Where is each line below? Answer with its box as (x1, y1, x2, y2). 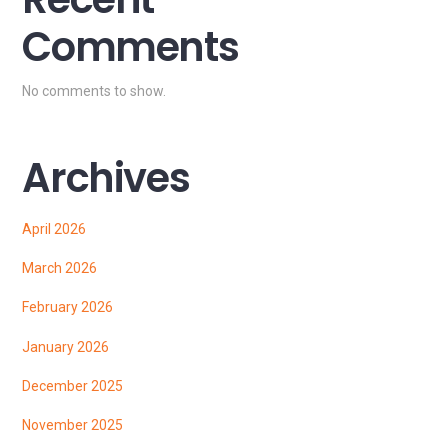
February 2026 (22, 299, 114, 316)
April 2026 (22, 221, 87, 237)
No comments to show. (22, 82, 167, 99)
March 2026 (22, 260, 98, 277)
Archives (22, 149, 190, 206)
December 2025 (22, 377, 124, 394)
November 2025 (22, 416, 124, 433)
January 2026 (22, 338, 110, 355)
